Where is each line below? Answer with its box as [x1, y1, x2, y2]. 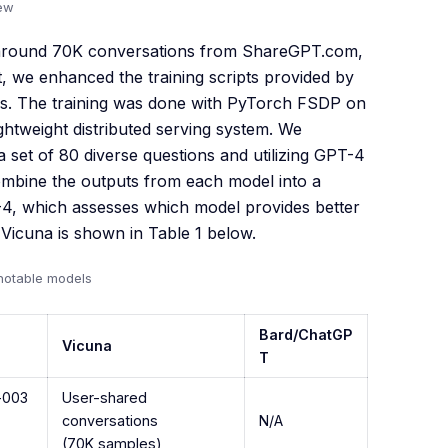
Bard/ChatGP [259, 326, 353, 344]
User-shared [62, 389, 148, 407]
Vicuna [62, 337, 113, 355]
